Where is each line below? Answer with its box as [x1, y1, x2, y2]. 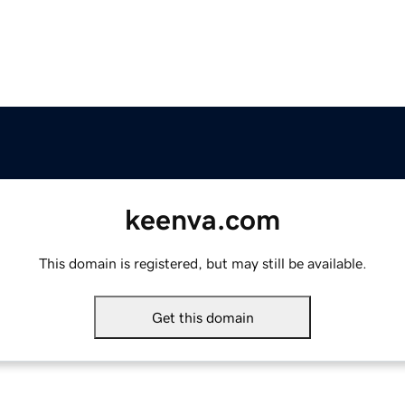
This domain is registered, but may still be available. [38, 256, 367, 271]
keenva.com [125, 205, 280, 235]
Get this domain [151, 310, 254, 325]
